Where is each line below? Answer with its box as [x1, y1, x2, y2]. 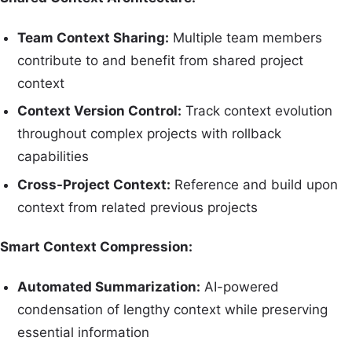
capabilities [17, 148, 90, 165]
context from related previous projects [17, 200, 258, 216]
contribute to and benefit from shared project [17, 52, 304, 68]
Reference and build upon [170, 177, 339, 193]
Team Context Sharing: [17, 29, 170, 46]
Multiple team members [169, 29, 323, 46]
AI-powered [200, 278, 280, 295]
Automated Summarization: [17, 278, 201, 295]
